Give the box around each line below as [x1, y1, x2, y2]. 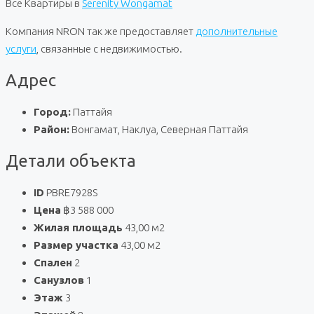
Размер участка [34, 238, 118, 251]
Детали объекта [6, 151, 136, 170]
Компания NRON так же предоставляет [6, 25, 196, 37]
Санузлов [34, 273, 84, 286]
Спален [34, 256, 72, 268]
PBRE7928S [46, 186, 97, 198]
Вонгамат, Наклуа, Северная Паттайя [71, 123, 248, 135]
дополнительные [196, 25, 278, 37]
